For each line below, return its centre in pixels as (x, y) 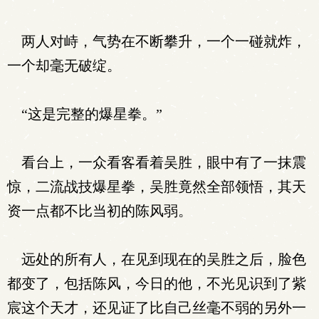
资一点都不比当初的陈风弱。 (100, 211)
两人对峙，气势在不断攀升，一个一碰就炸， (157, 41)
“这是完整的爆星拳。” (85, 114)
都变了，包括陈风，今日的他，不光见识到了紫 (157, 283)
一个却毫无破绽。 (64, 66)
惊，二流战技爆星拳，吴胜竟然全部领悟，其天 (157, 187)
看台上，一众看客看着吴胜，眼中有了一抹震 (157, 162)
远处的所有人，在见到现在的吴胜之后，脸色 (157, 259)
